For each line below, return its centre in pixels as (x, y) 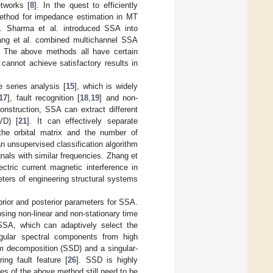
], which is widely (106, 86)
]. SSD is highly (107, 260)
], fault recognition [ (44, 97)
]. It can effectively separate (83, 121)
